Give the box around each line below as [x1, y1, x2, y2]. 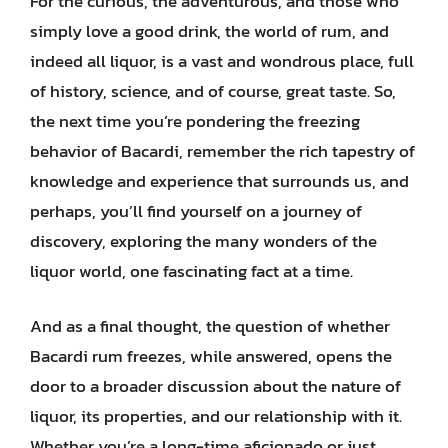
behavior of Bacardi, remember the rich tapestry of [30, 137, 415, 164]
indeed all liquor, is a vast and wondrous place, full [30, 47, 414, 74]
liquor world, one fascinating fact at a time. [30, 257, 353, 284]
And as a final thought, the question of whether [30, 313, 390, 339]
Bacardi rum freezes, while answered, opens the [30, 343, 392, 369]
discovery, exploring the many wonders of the [30, 227, 377, 254]
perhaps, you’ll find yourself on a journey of [30, 197, 362, 224]
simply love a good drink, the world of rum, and [30, 17, 389, 44]
